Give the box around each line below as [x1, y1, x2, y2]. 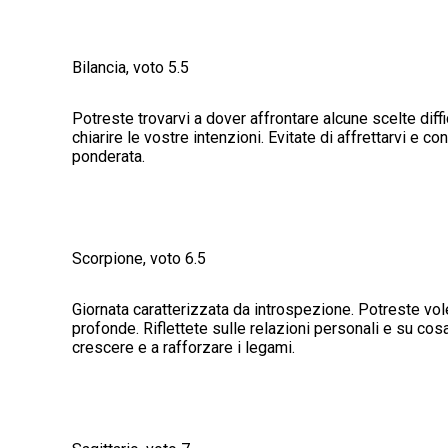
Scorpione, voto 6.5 [72, 249, 206, 269]
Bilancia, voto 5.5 [72, 58, 189, 78]
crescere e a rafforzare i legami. [72, 338, 295, 358]
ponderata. [72, 147, 145, 167]
